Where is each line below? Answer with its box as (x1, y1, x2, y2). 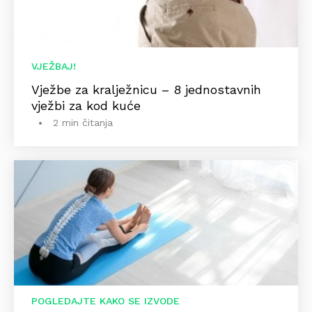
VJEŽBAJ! (31, 61, 76, 72)
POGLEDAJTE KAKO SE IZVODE (31, 295, 180, 307)
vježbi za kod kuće (31, 98, 141, 114)
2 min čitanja (53, 117, 113, 129)
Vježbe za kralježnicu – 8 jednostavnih (31, 82, 261, 97)
